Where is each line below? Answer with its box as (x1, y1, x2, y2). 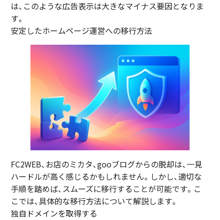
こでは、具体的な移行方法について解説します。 (11, 195, 179, 207)
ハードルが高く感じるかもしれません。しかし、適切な (11, 170, 202, 183)
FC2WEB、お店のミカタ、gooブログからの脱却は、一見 (11, 158, 203, 170)
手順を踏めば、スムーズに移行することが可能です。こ (11, 183, 202, 195)
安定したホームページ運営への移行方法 (11, 24, 153, 36)
